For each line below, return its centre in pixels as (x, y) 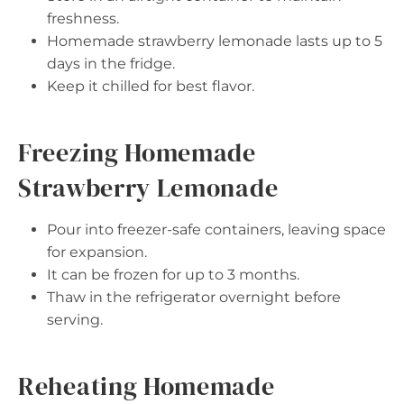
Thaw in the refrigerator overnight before (194, 297)
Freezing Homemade (137, 152)
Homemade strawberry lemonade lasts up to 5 (215, 41)
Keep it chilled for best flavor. (151, 86)
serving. (75, 320)
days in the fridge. (111, 64)
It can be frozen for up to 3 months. (173, 275)
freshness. (83, 18)
